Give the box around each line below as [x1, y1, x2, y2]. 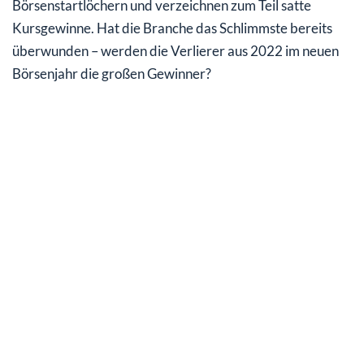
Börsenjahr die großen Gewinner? [12, 65, 211, 83]
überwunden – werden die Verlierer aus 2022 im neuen [12, 42, 339, 60]
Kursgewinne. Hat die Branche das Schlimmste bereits [12, 19, 332, 37]
